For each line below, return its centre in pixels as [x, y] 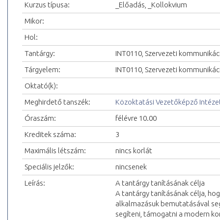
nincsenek [131, 167]
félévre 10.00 [136, 118]
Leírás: [35, 183]
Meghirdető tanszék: [57, 102]
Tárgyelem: [42, 70]
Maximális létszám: [55, 151]
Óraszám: [40, 118]
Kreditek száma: [50, 135]
